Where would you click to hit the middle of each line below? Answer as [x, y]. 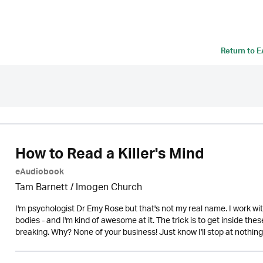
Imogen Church [109, 188]
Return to [239, 52]
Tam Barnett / [45, 188]
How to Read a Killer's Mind [109, 156]
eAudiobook [39, 173]
